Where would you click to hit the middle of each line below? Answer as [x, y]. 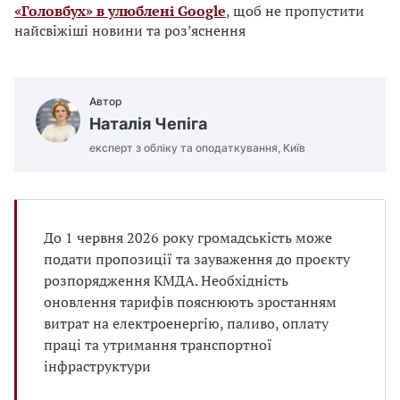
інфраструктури [97, 366]
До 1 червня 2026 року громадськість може [188, 237]
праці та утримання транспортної [158, 345]
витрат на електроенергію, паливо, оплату [186, 323]
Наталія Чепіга [148, 124]
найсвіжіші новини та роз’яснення [132, 30]
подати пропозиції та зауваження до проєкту [197, 259]
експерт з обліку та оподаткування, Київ [197, 148]
